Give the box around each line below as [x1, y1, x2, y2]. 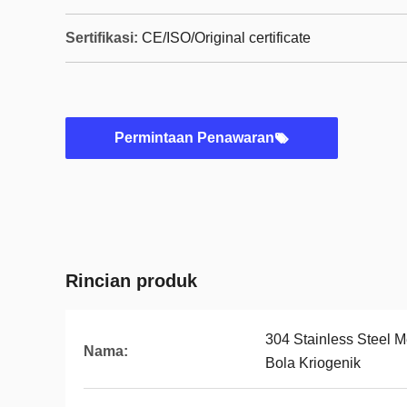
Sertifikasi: [65, 30, 138, 45]
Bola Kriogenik [265, 355, 361, 371]
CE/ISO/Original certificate [142, 30, 311, 45]
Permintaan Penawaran [114, 130, 274, 145]
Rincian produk [65, 271, 197, 291]
